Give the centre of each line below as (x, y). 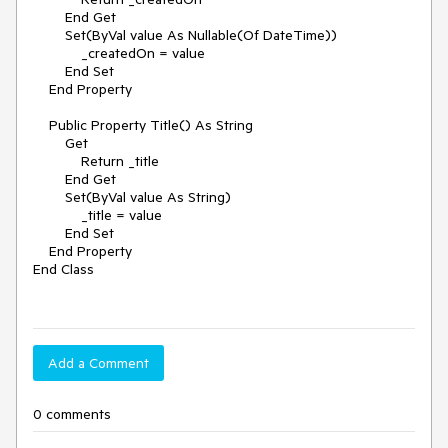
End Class (63, 269)
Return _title (57, 161)
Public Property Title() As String (41, 125)
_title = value (57, 215)
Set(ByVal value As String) (49, 197)
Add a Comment (98, 363)
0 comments (72, 414)
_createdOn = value (57, 53)
